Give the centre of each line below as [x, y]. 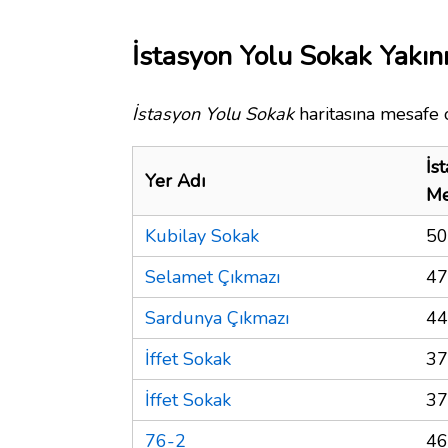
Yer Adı [175, 180]
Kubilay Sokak [202, 235]
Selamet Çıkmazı [212, 276]
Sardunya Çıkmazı [217, 317]
